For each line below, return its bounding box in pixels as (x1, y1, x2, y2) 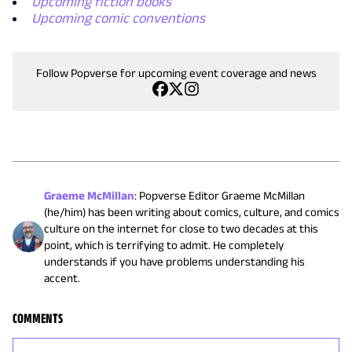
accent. (44, 270, 80, 284)
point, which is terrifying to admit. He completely (44, 237, 284, 251)
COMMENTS (13, 310, 63, 326)
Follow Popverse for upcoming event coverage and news (35, 65, 317, 79)
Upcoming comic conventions (31, 9, 205, 26)
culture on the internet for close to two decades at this (44, 221, 318, 235)
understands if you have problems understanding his (44, 254, 305, 268)
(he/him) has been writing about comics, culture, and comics (44, 204, 339, 218)
